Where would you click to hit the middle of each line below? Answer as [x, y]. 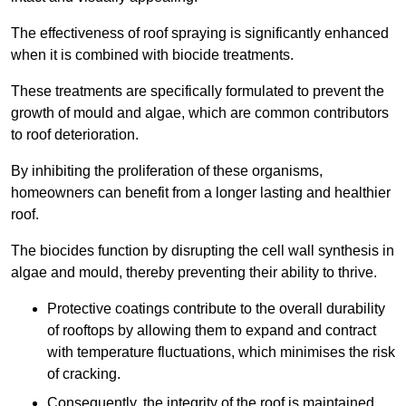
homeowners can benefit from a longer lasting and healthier [201, 193]
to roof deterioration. [75, 135]
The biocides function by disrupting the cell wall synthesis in [203, 251]
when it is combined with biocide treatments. [152, 55]
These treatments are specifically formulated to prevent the [198, 92]
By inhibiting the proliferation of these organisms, [167, 171]
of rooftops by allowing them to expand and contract [212, 331]
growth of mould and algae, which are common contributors [200, 113]
